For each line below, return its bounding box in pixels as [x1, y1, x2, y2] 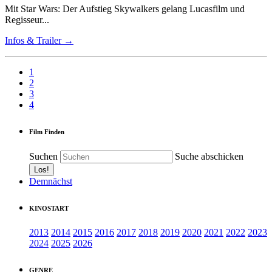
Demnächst [29, 175, 72, 186]
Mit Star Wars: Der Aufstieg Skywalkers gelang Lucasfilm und [5, 4, 245, 14]
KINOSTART [29, 204, 69, 212]
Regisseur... [5, 15, 49, 25]
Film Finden [29, 127, 64, 135]
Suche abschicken [175, 151, 243, 161]
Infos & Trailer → [5, 35, 73, 46]
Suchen [29, 151, 58, 161]
